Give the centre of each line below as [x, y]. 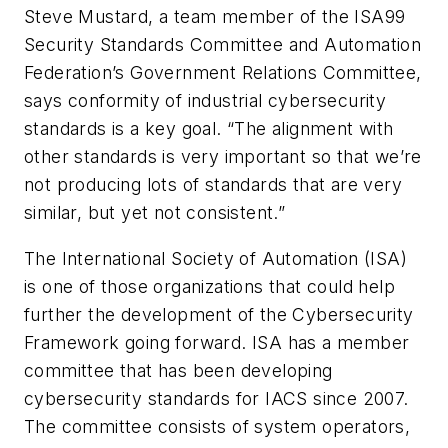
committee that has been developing [178, 370]
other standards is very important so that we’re [223, 157]
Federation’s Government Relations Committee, [223, 73]
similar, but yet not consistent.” [155, 213]
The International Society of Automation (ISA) [215, 258]
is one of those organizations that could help [209, 286]
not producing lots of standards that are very [213, 185]
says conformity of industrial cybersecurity [205, 101]
